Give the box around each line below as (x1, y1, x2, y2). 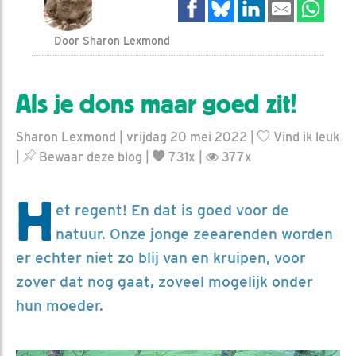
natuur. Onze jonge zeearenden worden (56, 224, 333, 243)
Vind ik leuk (270, 129, 339, 145)
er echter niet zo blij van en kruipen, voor (16, 248, 306, 267)
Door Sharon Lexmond (54, 33, 171, 47)
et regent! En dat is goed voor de (56, 200, 289, 219)
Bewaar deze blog (36, 149, 142, 164)
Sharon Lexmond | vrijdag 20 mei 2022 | (16, 129, 257, 145)
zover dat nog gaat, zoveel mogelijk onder (16, 272, 313, 291)
